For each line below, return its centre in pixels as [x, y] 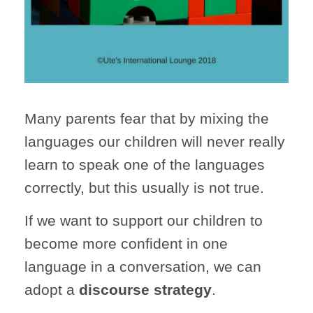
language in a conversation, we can [143, 266]
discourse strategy [145, 289]
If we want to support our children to [144, 220]
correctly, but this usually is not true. [144, 187]
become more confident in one [126, 243]
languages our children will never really [155, 141]
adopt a [52, 289]
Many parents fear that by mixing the [147, 118]
